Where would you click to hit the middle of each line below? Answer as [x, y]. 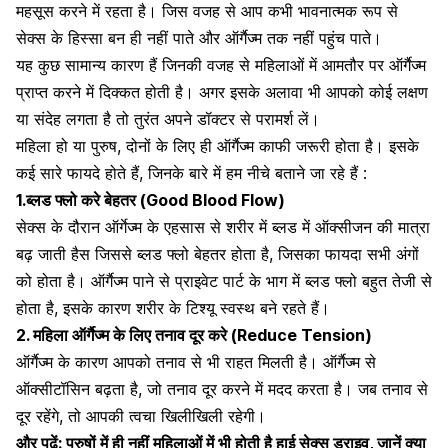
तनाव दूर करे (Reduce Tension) [263, 334]
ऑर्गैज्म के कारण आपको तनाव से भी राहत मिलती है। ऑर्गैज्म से [196, 361]
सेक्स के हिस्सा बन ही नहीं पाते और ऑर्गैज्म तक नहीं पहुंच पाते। [199, 37]
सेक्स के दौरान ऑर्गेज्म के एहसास [110, 226]
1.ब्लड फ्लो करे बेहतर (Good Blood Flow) [150, 199]
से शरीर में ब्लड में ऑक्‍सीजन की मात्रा [317, 226]
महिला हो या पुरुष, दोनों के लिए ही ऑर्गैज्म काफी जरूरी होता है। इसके [217, 145]
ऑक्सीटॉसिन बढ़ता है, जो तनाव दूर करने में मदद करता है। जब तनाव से [222, 388]
